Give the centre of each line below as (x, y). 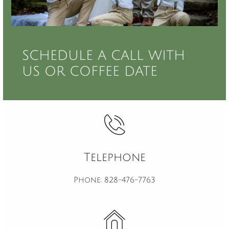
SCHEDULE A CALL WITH (104, 56)
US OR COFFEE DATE (90, 72)
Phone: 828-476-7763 (114, 180)
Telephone (114, 157)
